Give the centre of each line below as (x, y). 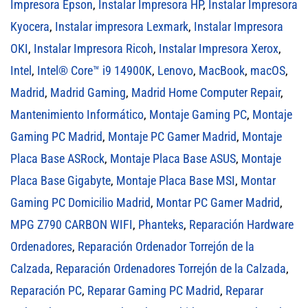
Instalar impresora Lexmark (122, 26)
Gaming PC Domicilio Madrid (80, 202)
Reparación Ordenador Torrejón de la (166, 246)
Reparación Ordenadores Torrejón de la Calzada (171, 268)
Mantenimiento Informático (77, 114)
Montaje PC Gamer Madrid (172, 136)
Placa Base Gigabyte (60, 180)
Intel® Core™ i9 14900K (95, 70)
